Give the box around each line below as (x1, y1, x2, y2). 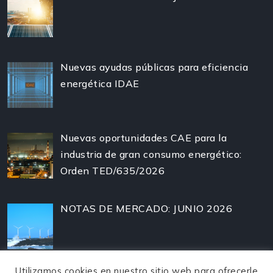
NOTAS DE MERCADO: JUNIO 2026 (60, 202, 232, 214)
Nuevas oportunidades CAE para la (60, 131, 227, 144)
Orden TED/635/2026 (60, 164, 165, 177)
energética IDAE (60, 77, 140, 90)
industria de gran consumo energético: (60, 147, 242, 160)
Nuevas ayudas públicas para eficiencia (60, 61, 248, 74)
